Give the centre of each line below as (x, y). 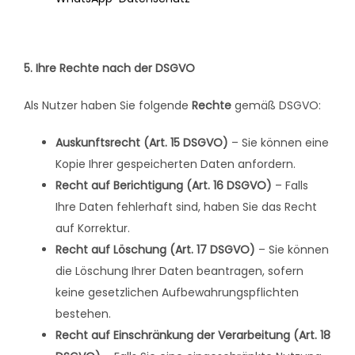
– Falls (290, 186)
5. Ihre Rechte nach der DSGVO (109, 69)
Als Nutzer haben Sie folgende (108, 106)
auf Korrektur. (93, 229)
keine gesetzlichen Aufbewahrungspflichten (177, 293)
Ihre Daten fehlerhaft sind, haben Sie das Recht (186, 207)
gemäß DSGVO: (276, 106)
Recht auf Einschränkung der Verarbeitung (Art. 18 (193, 336)
